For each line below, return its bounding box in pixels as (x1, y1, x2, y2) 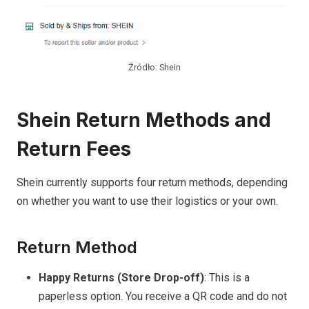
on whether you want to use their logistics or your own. (17, 195, 278, 208)
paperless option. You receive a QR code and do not (39, 290, 287, 303)
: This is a (204, 271, 250, 285)
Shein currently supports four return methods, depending (17, 176, 288, 190)
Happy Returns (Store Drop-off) (39, 271, 204, 285)
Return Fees (17, 137, 131, 161)
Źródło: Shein (128, 62, 181, 73)
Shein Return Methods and (17, 108, 271, 132)
